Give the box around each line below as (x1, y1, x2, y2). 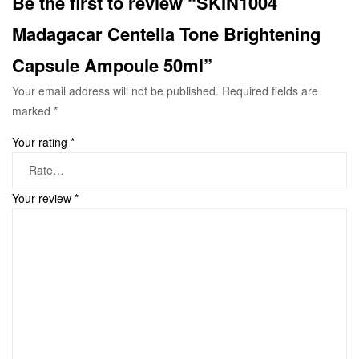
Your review (12, 189, 75, 206)
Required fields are (222, 83, 318, 99)
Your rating (12, 134, 71, 151)
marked (12, 103, 54, 119)
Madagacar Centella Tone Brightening (12, 21, 321, 47)
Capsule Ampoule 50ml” (12, 52, 212, 79)
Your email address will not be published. (12, 83, 219, 99)
